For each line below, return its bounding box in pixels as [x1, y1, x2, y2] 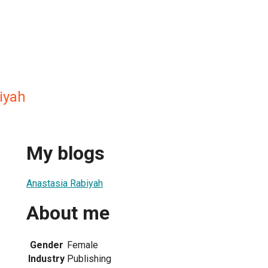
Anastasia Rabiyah [26, 177, 103, 189]
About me [26, 202, 109, 225]
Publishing [67, 252, 111, 264]
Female [67, 239, 98, 251]
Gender [29, 239, 63, 251]
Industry [28, 252, 65, 264]
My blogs [26, 142, 105, 165]
